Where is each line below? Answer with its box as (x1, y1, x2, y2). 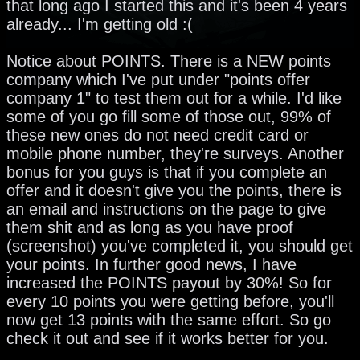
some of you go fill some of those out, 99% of (6, 107, 331, 125)
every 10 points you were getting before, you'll (6, 292, 334, 310)
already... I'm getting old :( (6, 14, 193, 33)
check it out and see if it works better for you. (6, 329, 329, 347)
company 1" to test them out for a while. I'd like (6, 88, 342, 107)
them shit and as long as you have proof (6, 218, 293, 236)
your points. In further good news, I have (6, 255, 297, 273)
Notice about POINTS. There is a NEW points (6, 51, 331, 70)
